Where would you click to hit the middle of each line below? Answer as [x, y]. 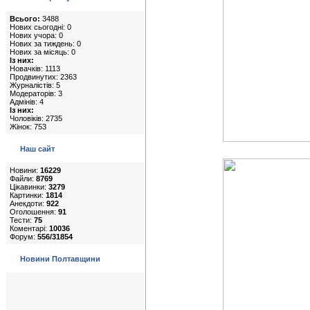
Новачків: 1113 [35, 69]
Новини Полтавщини [60, 259]
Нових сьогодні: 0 [40, 27]
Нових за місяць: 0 [43, 52]
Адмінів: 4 [27, 102]
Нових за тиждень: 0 [45, 44]
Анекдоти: [28, 203]
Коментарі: [29, 228]
